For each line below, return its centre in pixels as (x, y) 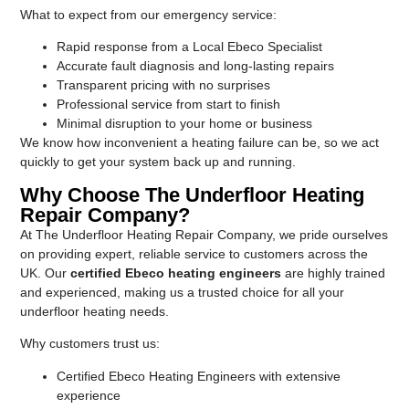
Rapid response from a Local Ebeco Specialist (190, 47)
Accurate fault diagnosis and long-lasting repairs (196, 66)
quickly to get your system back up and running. (158, 162)
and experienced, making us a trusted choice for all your (183, 292)
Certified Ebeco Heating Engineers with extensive (199, 376)
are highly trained (334, 273)
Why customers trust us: (90, 344)
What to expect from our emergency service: (149, 14)
